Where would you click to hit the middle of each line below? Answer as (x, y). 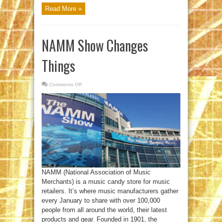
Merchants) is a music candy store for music (106, 181)
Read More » (63, 9)
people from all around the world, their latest (104, 210)
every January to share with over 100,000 (101, 200)
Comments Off (65, 85)
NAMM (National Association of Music (96, 172)
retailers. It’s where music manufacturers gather (110, 191)
